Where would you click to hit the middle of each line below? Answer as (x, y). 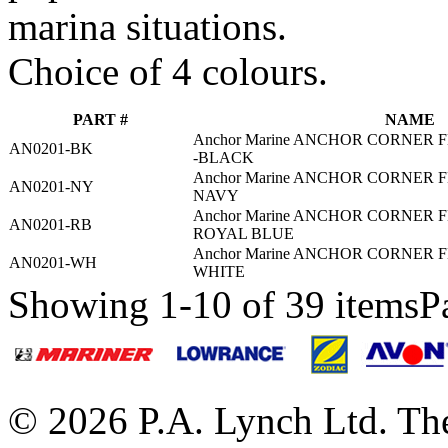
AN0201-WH (53, 263)
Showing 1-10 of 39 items (213, 305)
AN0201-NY (51, 187)
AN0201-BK (51, 149)
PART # (100, 120)
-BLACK (223, 158)
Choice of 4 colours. (168, 72)
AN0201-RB (50, 225)
